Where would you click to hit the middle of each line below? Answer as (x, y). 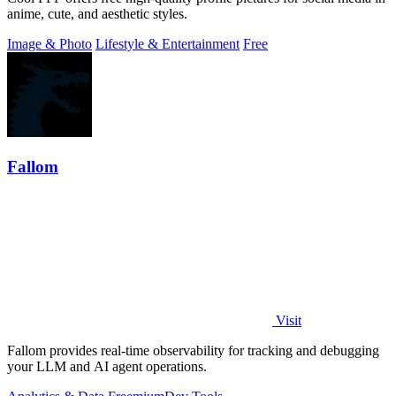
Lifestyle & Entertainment (168, 43)
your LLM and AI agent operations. (107, 367)
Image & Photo (49, 43)
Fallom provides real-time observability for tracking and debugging (193, 351)
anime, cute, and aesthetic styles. (97, 13)
